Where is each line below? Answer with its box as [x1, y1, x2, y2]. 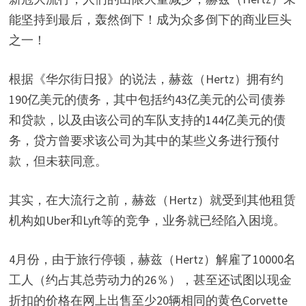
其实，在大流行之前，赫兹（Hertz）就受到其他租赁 [8, 192, 296, 208]
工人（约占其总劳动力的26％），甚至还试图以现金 [8, 272, 292, 288]
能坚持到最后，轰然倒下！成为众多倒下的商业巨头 [8, 12, 292, 28]
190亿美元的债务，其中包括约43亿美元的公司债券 [8, 92, 286, 108]
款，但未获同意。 [8, 153, 107, 169]
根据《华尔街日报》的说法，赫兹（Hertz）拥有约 [8, 71, 283, 87]
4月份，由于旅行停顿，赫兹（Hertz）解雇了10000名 [8, 251, 296, 268]
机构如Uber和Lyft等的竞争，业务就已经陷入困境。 [8, 212, 286, 229]
